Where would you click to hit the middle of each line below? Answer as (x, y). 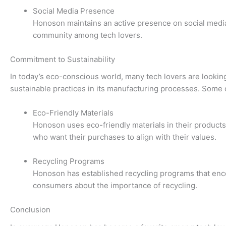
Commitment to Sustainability (63, 59)
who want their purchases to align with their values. (125, 137)
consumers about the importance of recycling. (115, 186)
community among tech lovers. (88, 35)
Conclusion (30, 210)
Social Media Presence (74, 11)
